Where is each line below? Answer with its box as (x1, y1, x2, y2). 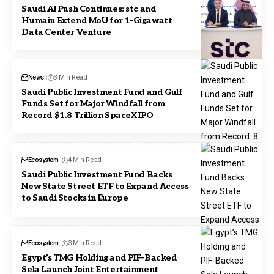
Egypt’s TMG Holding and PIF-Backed (21, 253, 177, 264)
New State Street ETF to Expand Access (21, 181, 189, 192)
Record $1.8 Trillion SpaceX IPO (21, 109, 154, 120)
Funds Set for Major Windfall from (21, 98, 166, 109)
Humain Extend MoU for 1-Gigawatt (21, 15, 172, 26)
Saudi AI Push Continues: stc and (21, 3, 157, 14)
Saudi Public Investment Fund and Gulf (21, 86, 183, 97)
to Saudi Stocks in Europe (21, 193, 128, 204)
